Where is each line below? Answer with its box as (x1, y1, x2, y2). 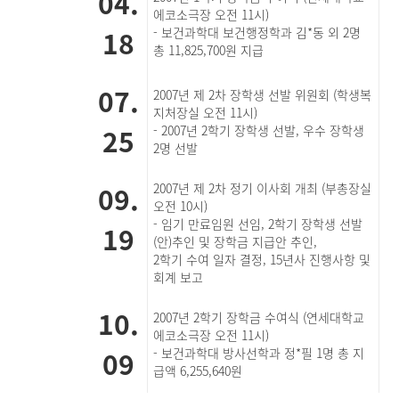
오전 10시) (153, 197, 208, 215)
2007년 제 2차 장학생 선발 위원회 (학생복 (153, 85, 372, 103)
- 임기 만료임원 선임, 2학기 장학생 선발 (153, 215, 363, 232)
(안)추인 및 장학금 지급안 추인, (153, 232, 318, 250)
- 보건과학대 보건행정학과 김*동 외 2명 (153, 23, 362, 41)
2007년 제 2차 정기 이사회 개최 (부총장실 (153, 179, 372, 197)
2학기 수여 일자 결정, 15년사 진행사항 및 (153, 250, 371, 268)
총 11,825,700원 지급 (153, 41, 265, 59)
